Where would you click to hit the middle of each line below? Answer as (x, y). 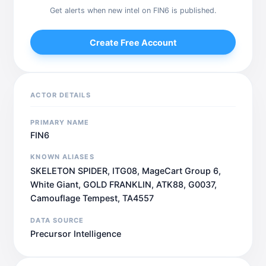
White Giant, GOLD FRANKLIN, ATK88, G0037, (124, 184)
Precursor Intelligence (76, 233)
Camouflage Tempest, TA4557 (92, 198)
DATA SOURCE (57, 220)
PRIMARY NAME (60, 122)
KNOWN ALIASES (62, 157)
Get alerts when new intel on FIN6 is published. (133, 11)
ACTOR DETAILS (61, 95)
